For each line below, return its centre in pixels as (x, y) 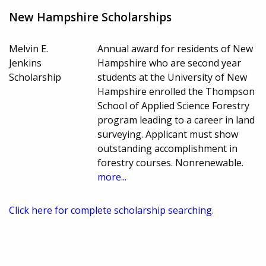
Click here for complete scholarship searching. (111, 210)
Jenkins (25, 63)
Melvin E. (28, 49)
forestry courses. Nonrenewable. (171, 163)
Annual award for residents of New (175, 49)
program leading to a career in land (176, 120)
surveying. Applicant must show (168, 134)
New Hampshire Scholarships (90, 18)
